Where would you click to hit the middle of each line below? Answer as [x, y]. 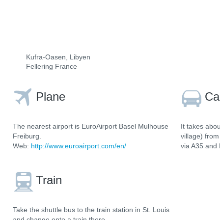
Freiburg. [27, 136]
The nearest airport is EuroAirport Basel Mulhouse [91, 126]
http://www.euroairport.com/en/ [79, 146]
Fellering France [52, 66]
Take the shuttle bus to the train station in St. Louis [91, 210]
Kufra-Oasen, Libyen [58, 57]
